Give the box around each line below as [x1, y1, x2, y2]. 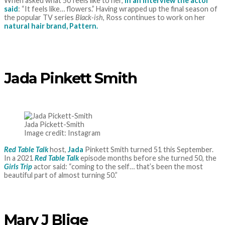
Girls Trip [4, 162, 32, 171]
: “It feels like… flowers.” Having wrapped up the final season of [18, 4, 217, 13]
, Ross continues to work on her [103, 13, 205, 22]
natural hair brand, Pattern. [4, 21, 98, 30]
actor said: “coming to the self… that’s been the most [32, 162, 203, 171]
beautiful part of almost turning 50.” [4, 171, 118, 179]
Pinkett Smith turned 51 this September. [83, 145, 213, 154]
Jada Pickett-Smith [24, 120, 84, 129]
